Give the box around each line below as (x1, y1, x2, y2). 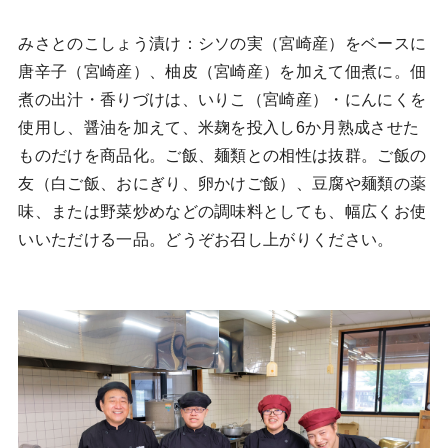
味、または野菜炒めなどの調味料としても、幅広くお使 (18, 203, 427, 221)
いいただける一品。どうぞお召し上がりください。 (18, 231, 394, 249)
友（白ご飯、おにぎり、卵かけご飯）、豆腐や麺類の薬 (18, 175, 427, 193)
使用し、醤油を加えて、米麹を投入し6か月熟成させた (18, 119, 420, 137)
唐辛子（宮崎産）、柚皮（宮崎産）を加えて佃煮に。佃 (18, 63, 427, 81)
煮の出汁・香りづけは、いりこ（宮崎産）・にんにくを (18, 91, 427, 109)
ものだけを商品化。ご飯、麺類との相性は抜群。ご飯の (18, 147, 427, 165)
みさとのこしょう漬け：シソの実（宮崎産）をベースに (18, 35, 427, 53)
